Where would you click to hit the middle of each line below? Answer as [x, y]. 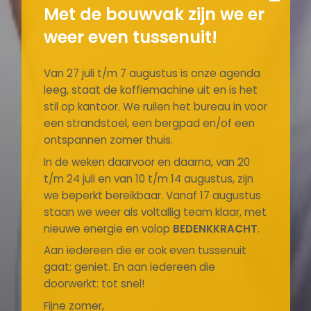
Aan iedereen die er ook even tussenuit [145, 251]
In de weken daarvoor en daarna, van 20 [146, 162]
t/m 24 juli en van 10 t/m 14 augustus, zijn [148, 178]
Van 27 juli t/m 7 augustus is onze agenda [152, 74]
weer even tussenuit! [130, 37]
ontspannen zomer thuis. [108, 140]
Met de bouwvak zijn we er [154, 15]
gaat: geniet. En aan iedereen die [129, 267]
